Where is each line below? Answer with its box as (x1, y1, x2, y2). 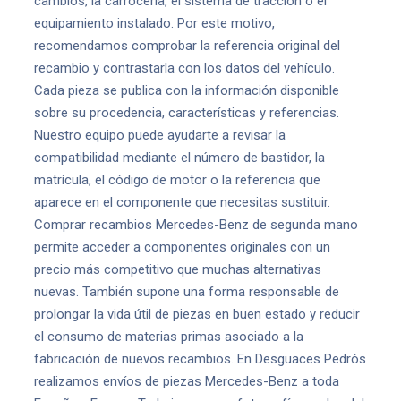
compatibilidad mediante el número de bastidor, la (34, 149, 325, 166)
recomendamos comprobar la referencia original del (34, 38, 340, 54)
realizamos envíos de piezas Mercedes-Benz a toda (34, 373, 339, 389)
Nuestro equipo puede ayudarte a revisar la (34, 127, 286, 143)
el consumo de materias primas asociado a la (34, 328, 303, 345)
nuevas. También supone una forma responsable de (34, 284, 339, 300)
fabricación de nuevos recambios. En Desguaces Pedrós (34, 351, 366, 367)
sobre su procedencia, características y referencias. (34, 105, 339, 121)
